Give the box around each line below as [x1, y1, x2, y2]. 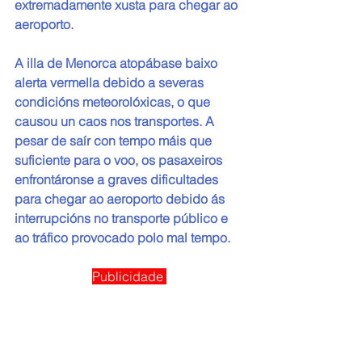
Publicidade [92, 268, 166, 285]
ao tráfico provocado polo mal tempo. [15, 229, 230, 246]
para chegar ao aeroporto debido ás [15, 191, 228, 208]
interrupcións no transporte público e [15, 210, 231, 227]
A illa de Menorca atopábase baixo [15, 55, 221, 72]
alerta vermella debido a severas [15, 74, 207, 91]
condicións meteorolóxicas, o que [15, 94, 213, 111]
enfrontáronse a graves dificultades [15, 171, 221, 188]
